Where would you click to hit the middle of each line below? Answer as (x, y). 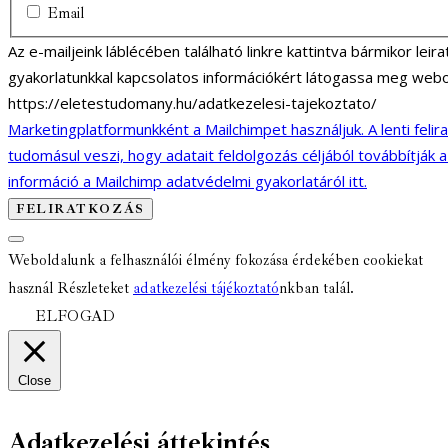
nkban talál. (316, 288)
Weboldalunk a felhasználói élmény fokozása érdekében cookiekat (215, 260)
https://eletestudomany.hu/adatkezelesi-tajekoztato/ (192, 102)
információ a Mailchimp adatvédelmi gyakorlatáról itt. (187, 180)
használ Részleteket (70, 288)
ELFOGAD (75, 316)
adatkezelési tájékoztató (206, 288)
